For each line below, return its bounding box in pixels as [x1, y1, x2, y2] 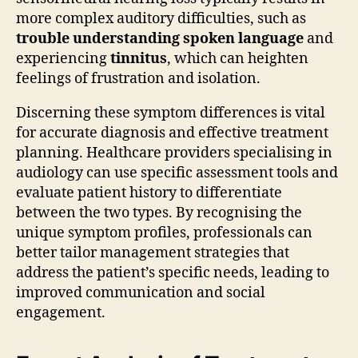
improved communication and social [16, 283, 265, 302]
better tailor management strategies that [16, 243, 289, 262]
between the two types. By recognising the [16, 203, 302, 222]
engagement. [16, 303, 105, 322]
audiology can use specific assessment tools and [16, 163, 338, 182]
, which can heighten [167, 49, 308, 68]
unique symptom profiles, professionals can [16, 223, 312, 242]
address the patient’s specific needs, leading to [16, 263, 329, 282]
